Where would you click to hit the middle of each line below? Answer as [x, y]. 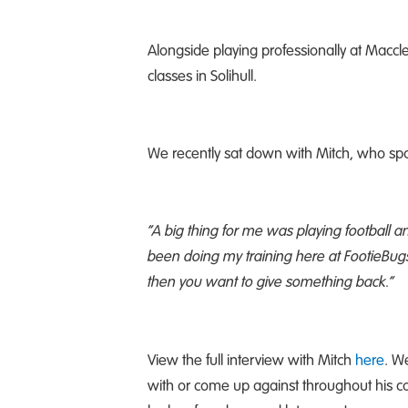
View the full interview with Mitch [251, 359]
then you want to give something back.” [271, 281]
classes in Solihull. [202, 75]
